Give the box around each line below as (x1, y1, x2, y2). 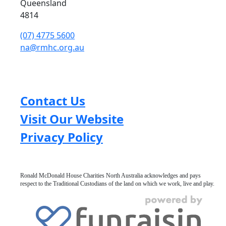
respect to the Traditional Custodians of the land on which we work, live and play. (20, 180, 214, 188)
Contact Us (20, 92, 85, 109)
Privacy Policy (20, 129, 103, 146)
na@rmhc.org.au (20, 42, 84, 53)
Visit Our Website (20, 110, 124, 128)
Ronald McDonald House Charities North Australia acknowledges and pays (20, 172, 201, 180)
